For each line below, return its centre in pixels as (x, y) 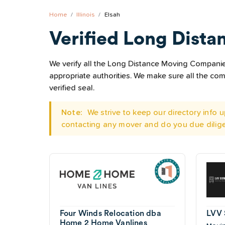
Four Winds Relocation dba (110, 213)
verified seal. (72, 88)
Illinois (86, 15)
